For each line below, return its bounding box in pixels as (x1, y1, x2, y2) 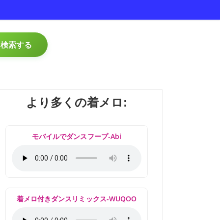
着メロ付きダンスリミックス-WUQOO (16, 194, 137, 203)
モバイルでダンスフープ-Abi (31, 132, 122, 141)
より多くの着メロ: (26, 96, 128, 109)
